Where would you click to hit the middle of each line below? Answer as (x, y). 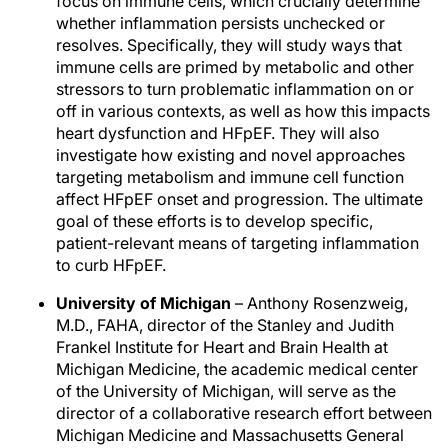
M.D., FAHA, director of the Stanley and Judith (225, 325)
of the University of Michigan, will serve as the (226, 391)
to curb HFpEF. (111, 265)
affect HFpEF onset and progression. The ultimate (239, 199)
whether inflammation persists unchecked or (220, 23)
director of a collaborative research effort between (244, 413)
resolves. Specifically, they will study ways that (229, 45)
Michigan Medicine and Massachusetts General (230, 435)
